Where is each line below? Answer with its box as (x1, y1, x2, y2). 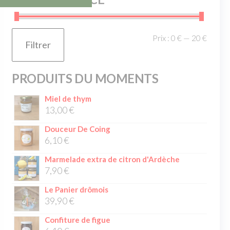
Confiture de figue (45, 215, 111, 224)
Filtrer (25, 39, 51, 50)
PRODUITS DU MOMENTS (12, 71, 159, 86)
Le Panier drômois (45, 185, 109, 194)
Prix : (152, 33, 171, 43)
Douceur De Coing (45, 124, 111, 133)
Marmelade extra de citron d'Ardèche (45, 155, 180, 164)
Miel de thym (45, 94, 92, 103)
